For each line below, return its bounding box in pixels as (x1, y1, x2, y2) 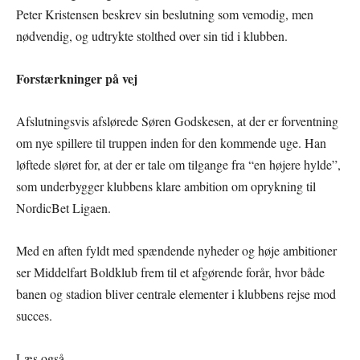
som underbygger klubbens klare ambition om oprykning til (16, 178, 316, 194)
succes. (16, 307, 52, 324)
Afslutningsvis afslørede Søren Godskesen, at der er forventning (16, 112, 338, 129)
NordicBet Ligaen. (16, 199, 111, 216)
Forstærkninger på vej (16, 69, 137, 88)
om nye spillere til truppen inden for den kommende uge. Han (16, 134, 326, 151)
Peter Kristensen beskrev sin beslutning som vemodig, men (16, 6, 313, 22)
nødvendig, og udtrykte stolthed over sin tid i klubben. (16, 27, 288, 44)
